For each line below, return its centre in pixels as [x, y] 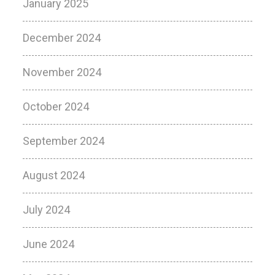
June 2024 [49, 244]
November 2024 [62, 72]
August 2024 [54, 175]
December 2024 [62, 38]
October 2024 [56, 107]
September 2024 [64, 141]
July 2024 [47, 210]
